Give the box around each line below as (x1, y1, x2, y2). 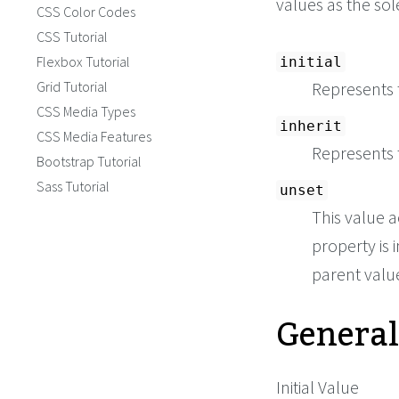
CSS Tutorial (37, 28, 108, 45)
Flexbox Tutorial (37, 53, 130, 70)
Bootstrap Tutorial (37, 152, 142, 170)
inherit (280, 118, 342, 135)
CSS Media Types (37, 102, 135, 120)
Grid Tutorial (37, 77, 108, 95)
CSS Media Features (37, 127, 151, 145)
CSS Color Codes (37, 3, 135, 20)
